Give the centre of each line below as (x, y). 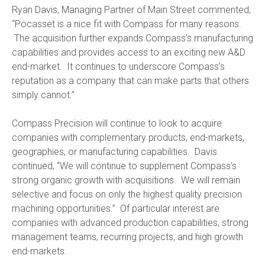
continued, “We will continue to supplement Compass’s (124, 166)
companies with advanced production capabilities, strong (130, 222)
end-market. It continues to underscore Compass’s (118, 66)
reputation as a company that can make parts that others (130, 80)
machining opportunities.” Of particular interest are (116, 208)
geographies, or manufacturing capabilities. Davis (114, 151)
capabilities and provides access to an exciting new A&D (129, 52)
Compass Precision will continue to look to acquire (117, 123)
